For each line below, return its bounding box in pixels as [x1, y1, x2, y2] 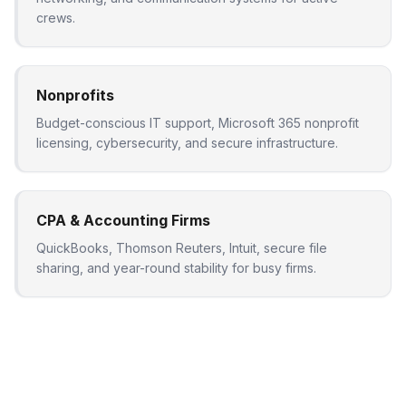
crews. [36, 10, 75, 25]
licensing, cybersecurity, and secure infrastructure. [36, 135, 338, 150]
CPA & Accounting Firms [36, 211, 210, 229]
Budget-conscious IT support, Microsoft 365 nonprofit [36, 115, 359, 130]
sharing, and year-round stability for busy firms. [36, 260, 316, 275]
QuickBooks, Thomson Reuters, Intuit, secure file [36, 240, 327, 256]
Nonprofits [36, 86, 114, 104]
